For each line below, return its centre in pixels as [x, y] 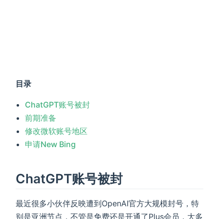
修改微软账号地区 [56, 131]
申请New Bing [51, 144]
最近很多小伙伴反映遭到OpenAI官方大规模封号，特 [107, 204]
